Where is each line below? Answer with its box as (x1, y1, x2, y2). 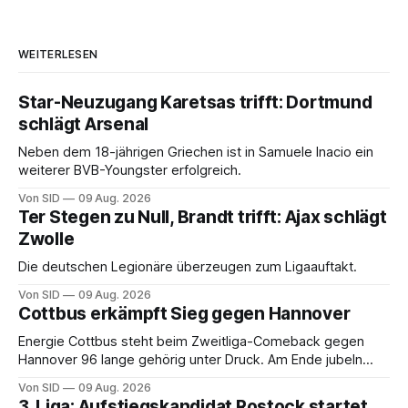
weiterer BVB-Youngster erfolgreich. (18, 162, 242, 179)
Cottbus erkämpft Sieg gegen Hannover (18, 303, 351, 325)
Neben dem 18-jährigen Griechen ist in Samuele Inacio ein (18, 144, 373, 161)
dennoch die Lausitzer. (18, 370, 158, 387)
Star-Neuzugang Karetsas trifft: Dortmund (18, 92, 372, 114)
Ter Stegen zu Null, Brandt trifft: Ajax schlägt (18, 207, 387, 229)
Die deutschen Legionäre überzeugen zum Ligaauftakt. (18, 259, 357, 276)
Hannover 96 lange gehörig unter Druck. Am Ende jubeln (18, 352, 362, 369)
